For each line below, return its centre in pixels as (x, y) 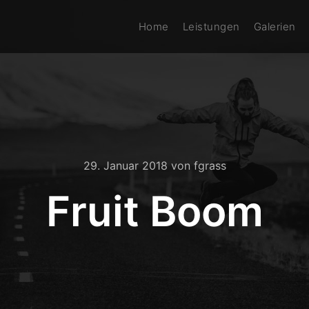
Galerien (275, 27)
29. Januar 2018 (125, 166)
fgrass (210, 166)
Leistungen (211, 27)
